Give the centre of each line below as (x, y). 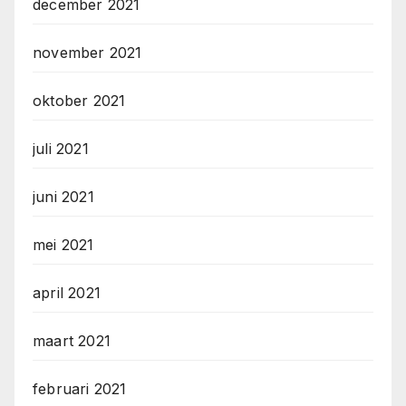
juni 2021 (63, 197)
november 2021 (87, 53)
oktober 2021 (79, 101)
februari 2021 (80, 389)
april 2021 (67, 293)
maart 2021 (72, 341)
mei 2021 (63, 245)
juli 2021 (61, 149)
